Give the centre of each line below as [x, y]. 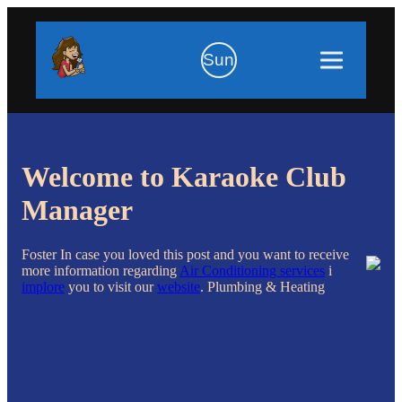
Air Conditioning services [252, 270]
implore [43, 286]
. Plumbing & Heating [262, 286]
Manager [77, 210]
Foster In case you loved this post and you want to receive [185, 254]
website [179, 286]
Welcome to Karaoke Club [184, 177]
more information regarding [100, 270]
